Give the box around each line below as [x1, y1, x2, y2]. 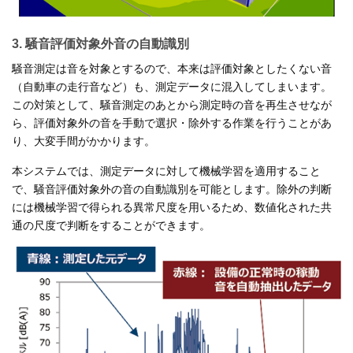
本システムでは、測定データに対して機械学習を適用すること [12, 165, 321, 178]
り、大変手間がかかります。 [12, 135, 155, 148]
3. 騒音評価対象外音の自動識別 [12, 37, 189, 51]
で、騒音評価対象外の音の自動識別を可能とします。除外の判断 [12, 183, 332, 196]
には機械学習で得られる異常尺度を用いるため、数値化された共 [12, 201, 332, 214]
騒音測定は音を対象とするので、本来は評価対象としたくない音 [12, 62, 332, 76]
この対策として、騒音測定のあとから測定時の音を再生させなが [12, 98, 332, 112]
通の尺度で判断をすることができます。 [12, 219, 210, 232]
